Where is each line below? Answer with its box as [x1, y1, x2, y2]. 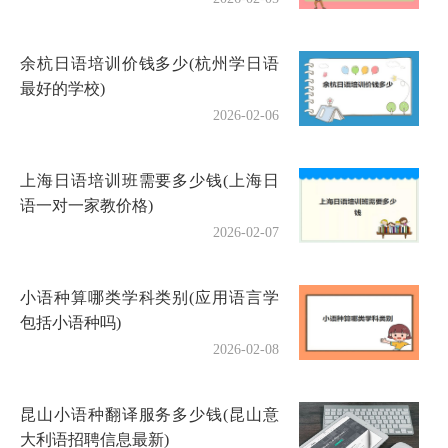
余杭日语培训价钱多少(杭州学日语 [20, 54, 280, 72]
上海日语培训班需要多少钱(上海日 [20, 171, 280, 189]
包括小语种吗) [20, 313, 121, 331]
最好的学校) [20, 79, 105, 97]
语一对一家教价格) [20, 196, 153, 214]
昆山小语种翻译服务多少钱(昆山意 [20, 405, 280, 423]
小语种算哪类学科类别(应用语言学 [20, 288, 280, 306]
